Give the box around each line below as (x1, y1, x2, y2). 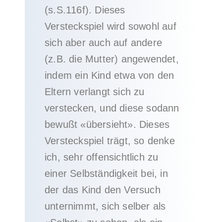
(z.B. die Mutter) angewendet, (45, 54, 179, 64)
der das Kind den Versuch (45, 184, 161, 195)
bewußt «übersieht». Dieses (45, 119, 170, 130)
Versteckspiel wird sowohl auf (45, 21, 176, 32)
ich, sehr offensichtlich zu (45, 152, 159, 163)
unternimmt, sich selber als (45, 201, 166, 212)
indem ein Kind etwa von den (45, 70, 174, 81)
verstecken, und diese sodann (45, 103, 179, 113)
